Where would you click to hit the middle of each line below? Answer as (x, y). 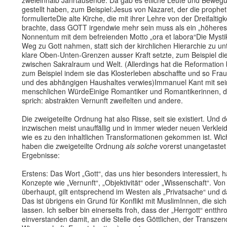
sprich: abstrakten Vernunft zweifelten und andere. (102, 100)
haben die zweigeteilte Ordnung (74, 146)
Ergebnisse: (41, 155)
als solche (142, 146)
